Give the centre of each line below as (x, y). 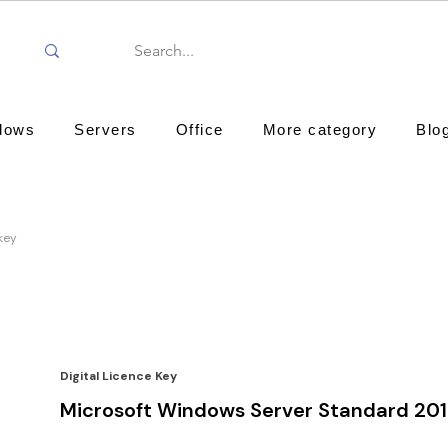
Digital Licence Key (118, 376)
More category (319, 129)
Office (199, 129)
